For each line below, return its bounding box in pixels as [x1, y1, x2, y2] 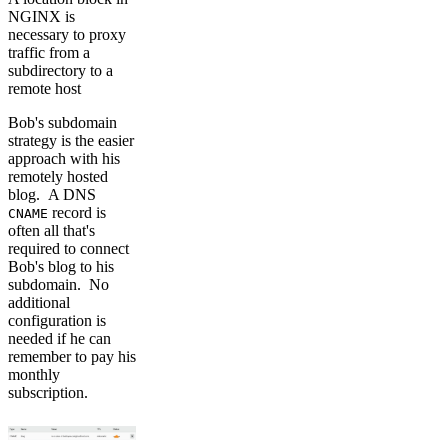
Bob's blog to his [8, 257, 114, 275]
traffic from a [8, 43, 90, 61]
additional [8, 293, 70, 311]
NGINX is [8, 7, 75, 25]
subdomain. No [8, 275, 109, 293]
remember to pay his [8, 347, 136, 365]
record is [48, 203, 106, 221]
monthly [8, 365, 60, 383]
